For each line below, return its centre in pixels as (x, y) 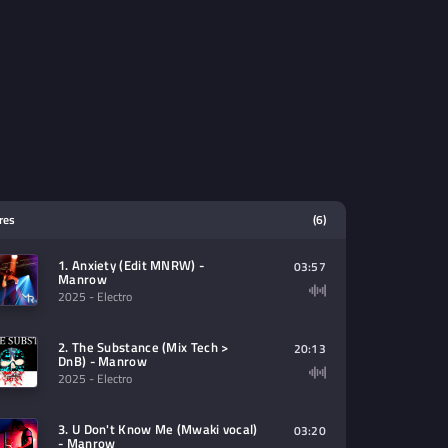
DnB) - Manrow (102, 361)
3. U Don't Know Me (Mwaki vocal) (158, 429)
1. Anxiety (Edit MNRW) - (131, 265)
